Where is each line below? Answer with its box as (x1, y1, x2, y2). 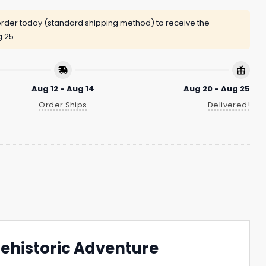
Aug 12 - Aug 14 (31, 83, 94, 94)
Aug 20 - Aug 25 (183, 83, 250, 94)
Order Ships (39, 99, 87, 110)
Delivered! (208, 99, 250, 110)
